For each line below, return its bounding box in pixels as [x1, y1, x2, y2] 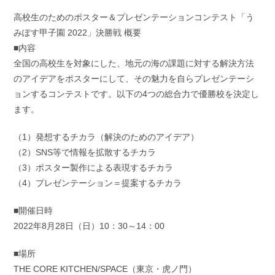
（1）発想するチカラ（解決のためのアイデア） [14, 132, 199, 142]
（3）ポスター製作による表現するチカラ [14, 163, 174, 173]
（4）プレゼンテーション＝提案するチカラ [14, 178, 182, 188]
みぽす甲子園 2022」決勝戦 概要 [14, 28, 142, 38]
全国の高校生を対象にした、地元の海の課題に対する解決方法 [14, 58, 255, 69]
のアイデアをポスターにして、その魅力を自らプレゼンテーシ [14, 74, 255, 84]
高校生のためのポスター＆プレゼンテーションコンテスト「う [14, 12, 255, 23]
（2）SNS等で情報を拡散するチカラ [14, 147, 157, 158]
